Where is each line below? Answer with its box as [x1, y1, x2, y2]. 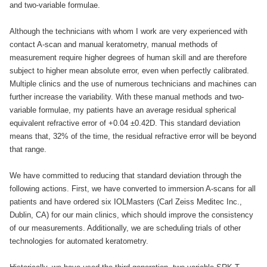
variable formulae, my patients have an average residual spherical [10, 105, 236, 114]
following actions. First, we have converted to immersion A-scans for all [10, 184, 256, 193]
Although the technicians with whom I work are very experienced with [10, 27, 247, 36]
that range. [10, 145, 46, 154]
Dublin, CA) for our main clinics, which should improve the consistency [10, 210, 253, 219]
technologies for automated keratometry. [10, 237, 148, 246]
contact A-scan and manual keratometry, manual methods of [10, 40, 218, 49]
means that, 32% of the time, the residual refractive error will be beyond [10, 132, 256, 141]
